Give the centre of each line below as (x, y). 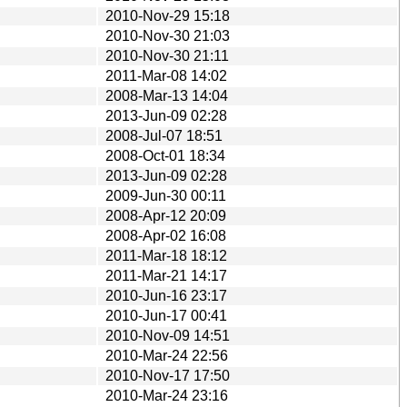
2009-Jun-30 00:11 (166, 195)
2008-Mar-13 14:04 (167, 95)
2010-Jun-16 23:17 (166, 295)
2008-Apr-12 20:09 (166, 215)
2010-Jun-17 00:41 (166, 315)
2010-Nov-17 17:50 (168, 375)
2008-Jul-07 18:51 (164, 135)
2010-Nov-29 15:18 (168, 15)
